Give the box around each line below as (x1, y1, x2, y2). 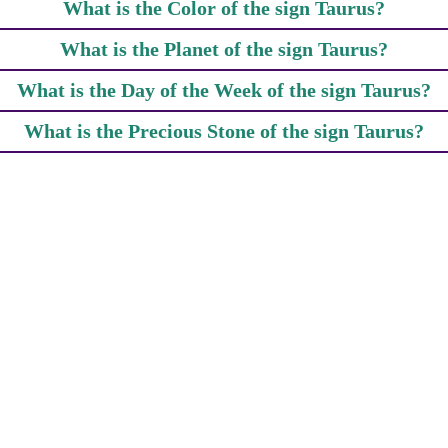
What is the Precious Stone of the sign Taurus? (24, 120, 424, 143)
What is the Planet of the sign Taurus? (60, 38, 388, 61)
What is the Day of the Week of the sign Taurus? (17, 79, 431, 102)
